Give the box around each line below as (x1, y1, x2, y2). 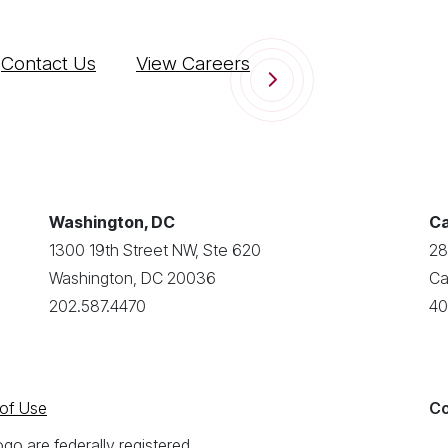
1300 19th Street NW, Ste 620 (49, 240, 261, 260)
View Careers (136, 52, 250, 75)
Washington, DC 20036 (49, 268, 216, 288)
